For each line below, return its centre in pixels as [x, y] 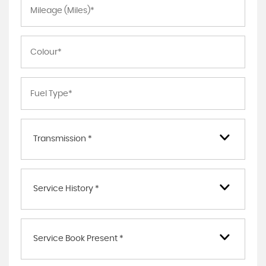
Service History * [66, 189]
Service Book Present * [78, 239]
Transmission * [63, 139]
